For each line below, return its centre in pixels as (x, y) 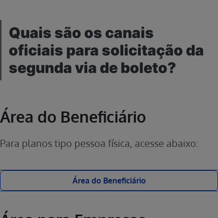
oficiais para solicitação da (106, 50)
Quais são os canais (81, 33)
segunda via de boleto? (92, 68)
